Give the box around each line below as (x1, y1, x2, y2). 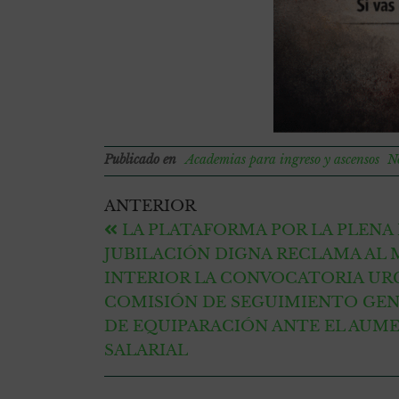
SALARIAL (104, 341, 188, 360)
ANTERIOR (104, 197, 196, 216)
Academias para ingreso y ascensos (185, 151, 379, 167)
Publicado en (104, 151, 176, 167)
